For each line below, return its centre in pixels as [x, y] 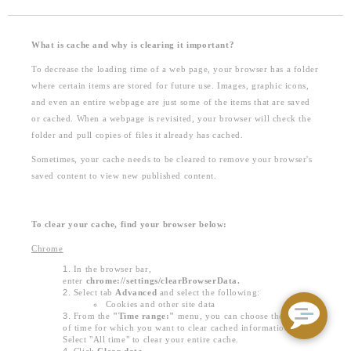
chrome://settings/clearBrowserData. [163, 281]
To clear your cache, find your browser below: [130, 224]
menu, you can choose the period [244, 316]
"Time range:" [144, 316]
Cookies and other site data [160, 304]
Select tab [94, 293]
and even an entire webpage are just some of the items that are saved [171, 102]
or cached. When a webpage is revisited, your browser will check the [172, 119]
